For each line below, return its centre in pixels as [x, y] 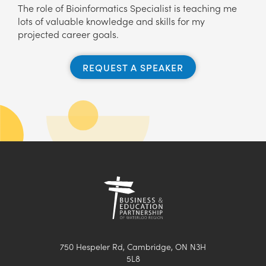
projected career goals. [68, 34]
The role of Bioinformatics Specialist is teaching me [127, 8]
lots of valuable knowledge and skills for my [111, 21]
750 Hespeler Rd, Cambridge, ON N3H [133, 247]
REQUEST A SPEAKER [133, 67]
